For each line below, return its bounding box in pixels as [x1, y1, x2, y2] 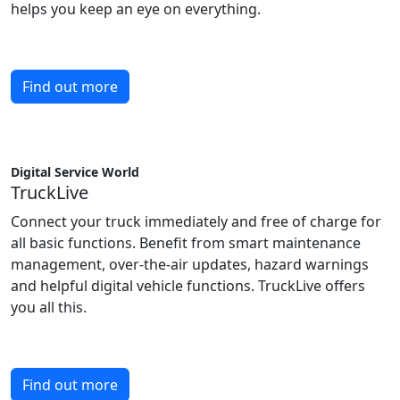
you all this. [11, 297, 87, 317]
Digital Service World [11, 163, 139, 180]
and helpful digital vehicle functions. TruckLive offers [11, 276, 365, 296]
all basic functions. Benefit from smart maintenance [11, 233, 361, 253]
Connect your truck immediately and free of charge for [11, 212, 381, 231]
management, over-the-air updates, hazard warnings [11, 254, 369, 274]
